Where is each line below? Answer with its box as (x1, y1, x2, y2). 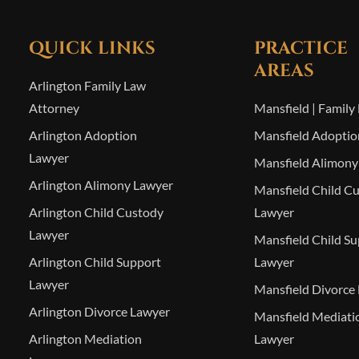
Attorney (28, 100, 79, 115)
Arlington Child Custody (28, 204, 163, 220)
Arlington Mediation (28, 331, 142, 346)
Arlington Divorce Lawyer (28, 304, 170, 319)
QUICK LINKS (28, 37, 155, 60)
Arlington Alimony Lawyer (28, 177, 173, 192)
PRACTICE (253, 37, 348, 60)
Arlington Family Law (28, 78, 146, 93)
